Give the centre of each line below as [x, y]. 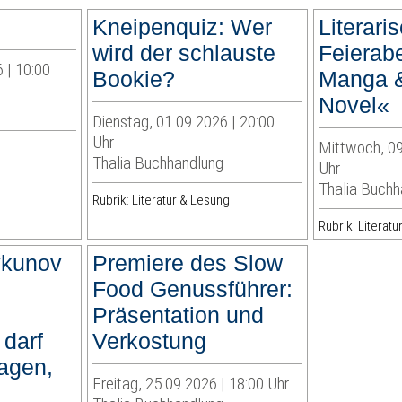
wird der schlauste [184, 53]
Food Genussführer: [193, 289]
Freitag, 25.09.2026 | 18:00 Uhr [191, 384]
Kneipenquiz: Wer [183, 27]
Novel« [354, 105]
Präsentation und [179, 315]
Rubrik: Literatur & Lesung [162, 201]
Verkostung [150, 341]
